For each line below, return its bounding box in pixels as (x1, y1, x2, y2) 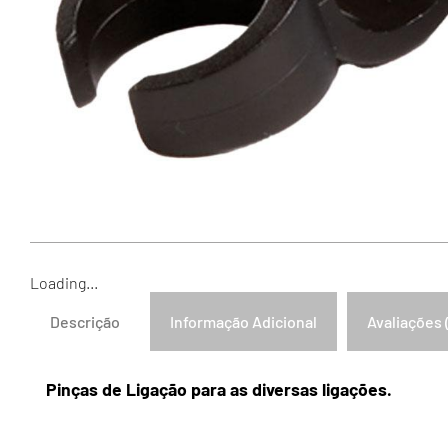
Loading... (30, 272, 98, 292)
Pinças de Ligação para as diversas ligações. (46, 378, 392, 401)
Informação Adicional (170, 311, 317, 331)
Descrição (50, 311, 120, 331)
